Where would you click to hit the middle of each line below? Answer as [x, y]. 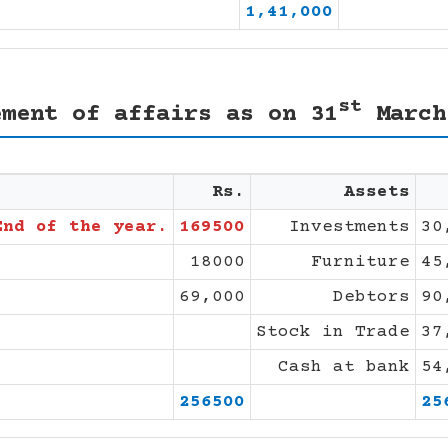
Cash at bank [344, 366]
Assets [377, 191]
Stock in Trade [333, 331]
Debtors [371, 296]
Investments [349, 226]
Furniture [360, 261]
